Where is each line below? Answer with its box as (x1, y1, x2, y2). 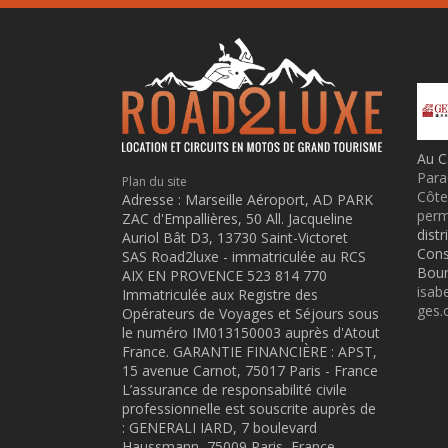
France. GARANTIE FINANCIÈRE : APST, (122, 342, 377, 362)
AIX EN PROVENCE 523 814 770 (122, 266, 327, 286)
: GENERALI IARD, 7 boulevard (122, 418, 317, 438)
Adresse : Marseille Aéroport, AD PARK (122, 190, 373, 210)
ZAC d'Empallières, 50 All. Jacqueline (122, 209, 353, 229)
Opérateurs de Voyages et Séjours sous (122, 304, 379, 324)
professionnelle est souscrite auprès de (122, 399, 376, 419)
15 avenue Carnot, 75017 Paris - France (122, 361, 378, 381)
